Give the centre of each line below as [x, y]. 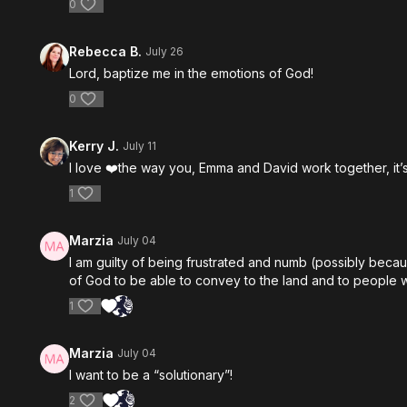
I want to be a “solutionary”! [151, 375]
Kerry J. [94, 146]
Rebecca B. [106, 51]
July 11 [140, 146]
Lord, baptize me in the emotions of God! [194, 73]
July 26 [165, 51]
